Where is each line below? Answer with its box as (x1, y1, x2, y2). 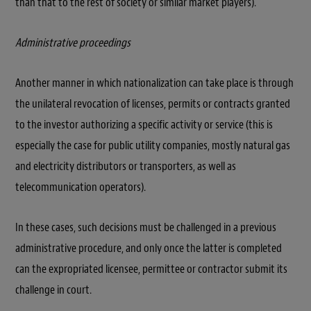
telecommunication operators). (15, 180, 146, 195)
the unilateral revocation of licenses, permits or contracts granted (15, 96, 290, 112)
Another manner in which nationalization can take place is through (15, 76, 294, 91)
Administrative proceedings (15, 35, 131, 51)
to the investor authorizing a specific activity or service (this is (15, 117, 273, 133)
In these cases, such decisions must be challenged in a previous (15, 220, 276, 235)
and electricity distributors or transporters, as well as (15, 159, 236, 174)
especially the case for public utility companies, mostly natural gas (15, 138, 290, 153)
